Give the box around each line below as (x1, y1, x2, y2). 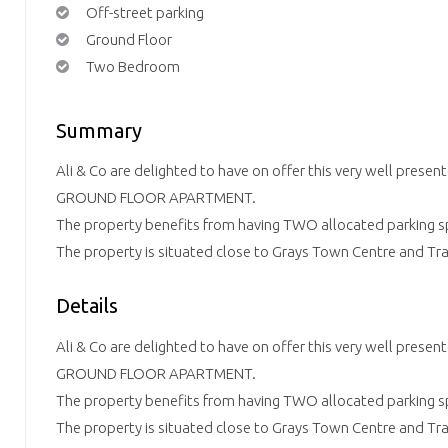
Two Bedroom (86, 57, 180, 75)
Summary (56, 118, 142, 142)
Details (56, 294, 118, 318)
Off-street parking (86, 3, 204, 21)
